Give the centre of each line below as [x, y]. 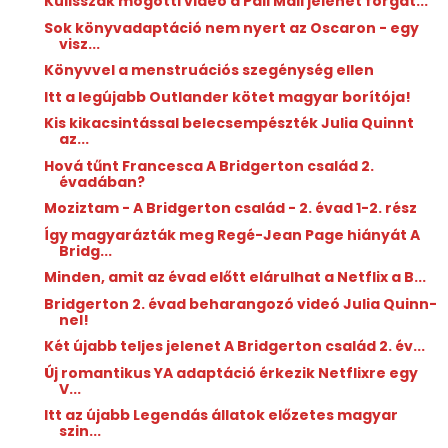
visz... [79, 43]
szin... [79, 431]
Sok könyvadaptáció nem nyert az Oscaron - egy [231, 27]
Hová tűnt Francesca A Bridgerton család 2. [208, 165]
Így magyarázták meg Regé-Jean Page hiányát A [231, 234]
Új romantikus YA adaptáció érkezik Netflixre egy [230, 372]
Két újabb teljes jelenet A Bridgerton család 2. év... [234, 346]
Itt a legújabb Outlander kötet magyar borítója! [227, 96]
